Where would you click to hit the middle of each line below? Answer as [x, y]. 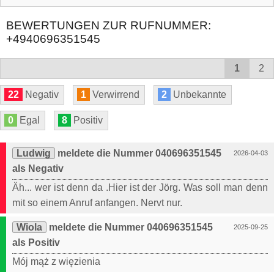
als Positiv [36, 243]
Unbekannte [198, 95]
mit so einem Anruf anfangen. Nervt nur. [97, 203]
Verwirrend [115, 95]
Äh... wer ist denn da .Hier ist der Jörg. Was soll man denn [140, 188]
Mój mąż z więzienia [56, 262]
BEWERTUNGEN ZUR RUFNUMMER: [109, 26]
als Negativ [38, 169]
